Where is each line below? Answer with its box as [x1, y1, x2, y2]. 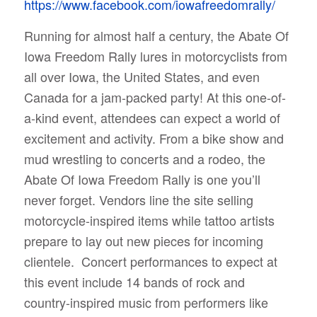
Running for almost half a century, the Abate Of [23, 26, 289, 45]
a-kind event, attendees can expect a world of [23, 108, 280, 127]
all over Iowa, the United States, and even [23, 67, 260, 86]
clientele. [23, 252, 81, 271]
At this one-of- [206, 88, 286, 107]
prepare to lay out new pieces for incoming [23, 231, 263, 250]
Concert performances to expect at [81, 252, 277, 271]
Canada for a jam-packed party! [23, 88, 207, 107]
